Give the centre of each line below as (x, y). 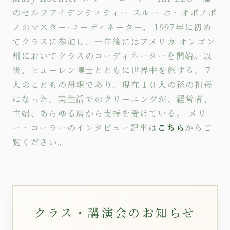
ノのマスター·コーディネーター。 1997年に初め (112, 27)
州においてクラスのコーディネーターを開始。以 (112, 55)
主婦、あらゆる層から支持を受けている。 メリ (110, 113)
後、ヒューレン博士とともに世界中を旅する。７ (113, 70)
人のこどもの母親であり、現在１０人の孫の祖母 (113, 84)
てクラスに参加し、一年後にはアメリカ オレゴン (114, 41)
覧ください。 (40, 142)
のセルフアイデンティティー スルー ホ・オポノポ (115, 12)
